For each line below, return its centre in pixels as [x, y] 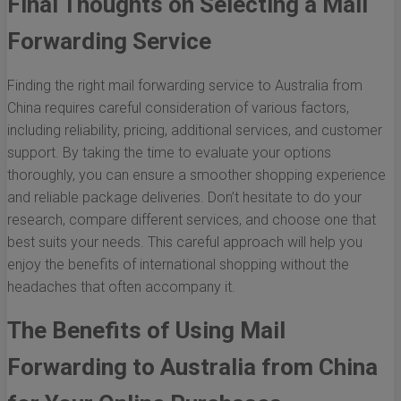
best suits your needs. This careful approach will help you [185, 243]
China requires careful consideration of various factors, [178, 108]
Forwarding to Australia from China [192, 367]
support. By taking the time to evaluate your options [169, 153]
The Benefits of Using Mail [146, 331]
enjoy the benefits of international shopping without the [178, 265]
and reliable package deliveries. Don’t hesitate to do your [184, 198]
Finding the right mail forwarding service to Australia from [185, 86]
